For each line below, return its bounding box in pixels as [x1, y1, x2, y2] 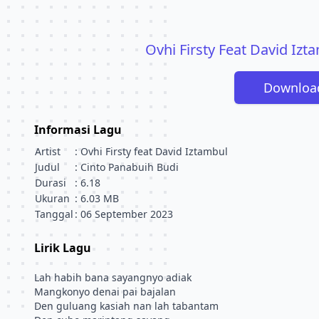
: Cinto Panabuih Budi [75, 160, 179, 174]
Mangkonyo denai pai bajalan [34, 285, 176, 298]
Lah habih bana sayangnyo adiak [34, 271, 192, 284]
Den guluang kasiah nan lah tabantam [34, 299, 219, 313]
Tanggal [35, 207, 73, 221]
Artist [35, 145, 61, 158]
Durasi [35, 176, 66, 189]
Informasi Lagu [34, 122, 122, 137]
